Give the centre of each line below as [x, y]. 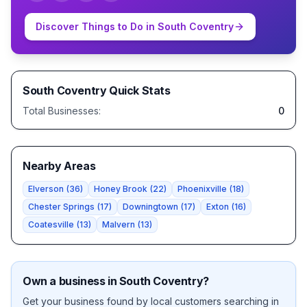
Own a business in [71, 281]
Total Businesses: [62, 111]
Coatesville [51, 224]
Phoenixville [202, 189]
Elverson [46, 189]
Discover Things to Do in [97, 26]
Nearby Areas [59, 166]
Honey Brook [121, 189]
